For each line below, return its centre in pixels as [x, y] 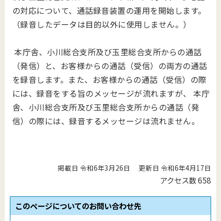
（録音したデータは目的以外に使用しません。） [102, 24]
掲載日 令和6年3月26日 [94, 168]
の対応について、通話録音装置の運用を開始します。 [109, 10]
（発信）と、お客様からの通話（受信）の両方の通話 [110, 66]
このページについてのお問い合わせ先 [78, 206]
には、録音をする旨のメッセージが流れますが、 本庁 [111, 93]
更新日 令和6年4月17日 [175, 168]
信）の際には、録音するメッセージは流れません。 [106, 121]
